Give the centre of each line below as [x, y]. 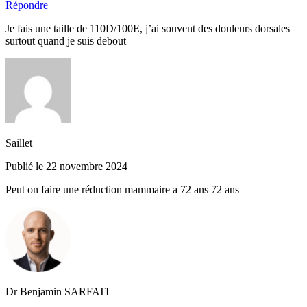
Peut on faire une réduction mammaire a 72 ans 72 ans [122, 189]
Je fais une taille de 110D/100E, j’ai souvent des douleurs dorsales [148, 28]
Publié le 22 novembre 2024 [66, 166]
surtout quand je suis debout [66, 41]
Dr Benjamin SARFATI [57, 292]
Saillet [19, 143]
